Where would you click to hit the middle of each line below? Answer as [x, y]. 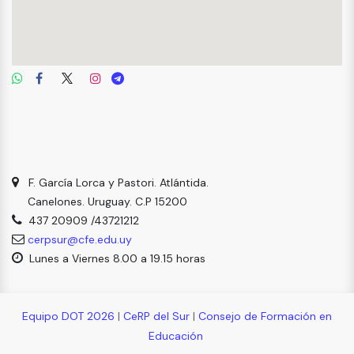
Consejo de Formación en [265, 316]
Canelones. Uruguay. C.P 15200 [100, 201]
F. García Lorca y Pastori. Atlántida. [117, 182]
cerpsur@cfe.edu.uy [80, 239]
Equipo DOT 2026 [68, 316]
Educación [175, 335]
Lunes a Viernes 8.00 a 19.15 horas [114, 258]
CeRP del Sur [156, 316]
